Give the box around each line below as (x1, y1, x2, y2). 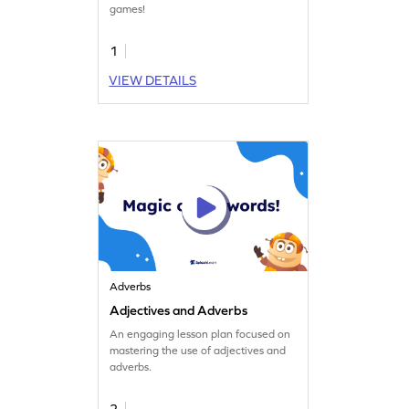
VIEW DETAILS (109, 72, 197, 88)
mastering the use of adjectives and (110, 343, 287, 357)
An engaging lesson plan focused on (110, 327, 291, 341)
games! (110, 2, 146, 16)
